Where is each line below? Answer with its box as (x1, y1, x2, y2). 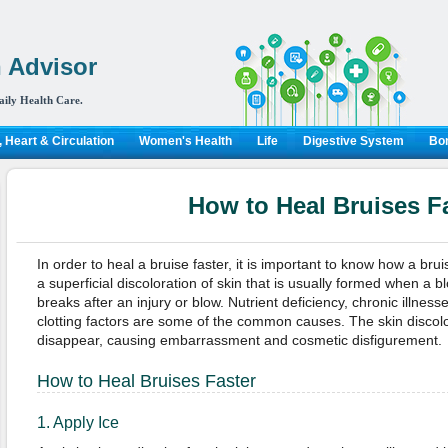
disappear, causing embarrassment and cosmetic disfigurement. (36, 332, 446, 348)
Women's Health (138, 134, 232, 148)
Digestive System (302, 134, 404, 148)
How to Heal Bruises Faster (36, 371, 256, 391)
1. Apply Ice (36, 414, 119, 431)
